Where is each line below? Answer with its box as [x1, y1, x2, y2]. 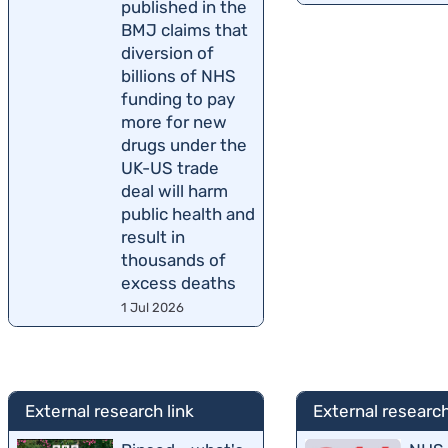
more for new [121, 112, 227, 133]
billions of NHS [121, 66, 236, 87]
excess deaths [121, 273, 236, 294]
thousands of [121, 250, 226, 271]
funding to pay [121, 89, 235, 110]
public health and [121, 204, 255, 225]
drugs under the [121, 135, 247, 156]
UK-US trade [121, 158, 219, 179]
